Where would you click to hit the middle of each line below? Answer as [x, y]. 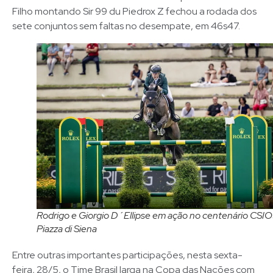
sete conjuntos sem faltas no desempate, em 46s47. [126, 26]
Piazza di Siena [67, 229]
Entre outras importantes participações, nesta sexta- [127, 255]
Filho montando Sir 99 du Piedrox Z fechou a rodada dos [134, 11]
